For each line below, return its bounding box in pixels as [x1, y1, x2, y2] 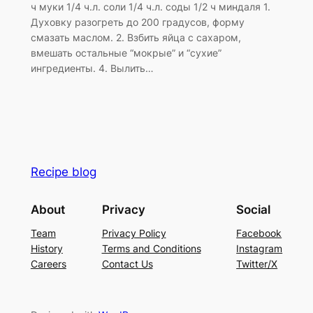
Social [236, 202, 271, 217]
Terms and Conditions [101, 242, 201, 255]
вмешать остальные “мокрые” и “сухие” [30, 46, 221, 59]
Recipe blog [30, 164, 96, 179]
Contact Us [101, 258, 153, 270]
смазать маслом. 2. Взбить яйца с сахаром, [30, 31, 241, 43]
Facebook [236, 227, 282, 240]
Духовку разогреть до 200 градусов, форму [30, 15, 245, 28]
